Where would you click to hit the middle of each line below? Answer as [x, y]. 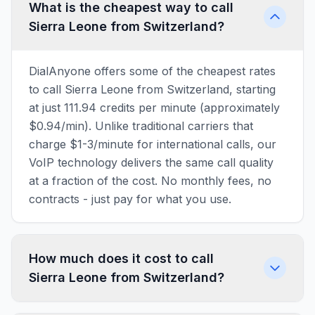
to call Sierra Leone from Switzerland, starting [152, 89]
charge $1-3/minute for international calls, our [153, 144]
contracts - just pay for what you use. [130, 199]
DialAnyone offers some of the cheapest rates [152, 71]
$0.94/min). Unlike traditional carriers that [141, 126]
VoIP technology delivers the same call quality [151, 162]
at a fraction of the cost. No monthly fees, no [150, 181]
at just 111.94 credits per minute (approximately [154, 108]
